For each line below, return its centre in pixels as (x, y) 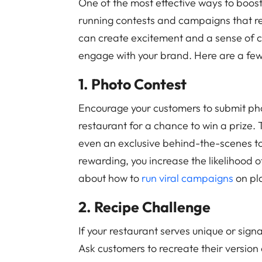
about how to (110, 178)
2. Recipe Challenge (145, 207)
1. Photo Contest (133, 84)
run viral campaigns (188, 178)
